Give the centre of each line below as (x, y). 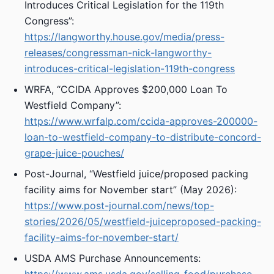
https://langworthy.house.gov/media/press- (124, 37)
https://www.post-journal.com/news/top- (119, 206)
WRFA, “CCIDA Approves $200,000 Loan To (126, 89)
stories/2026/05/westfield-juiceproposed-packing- (143, 221)
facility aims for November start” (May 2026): (131, 190)
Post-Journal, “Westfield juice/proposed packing (136, 174)
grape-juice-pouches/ (74, 153)
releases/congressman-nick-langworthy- (118, 53)
